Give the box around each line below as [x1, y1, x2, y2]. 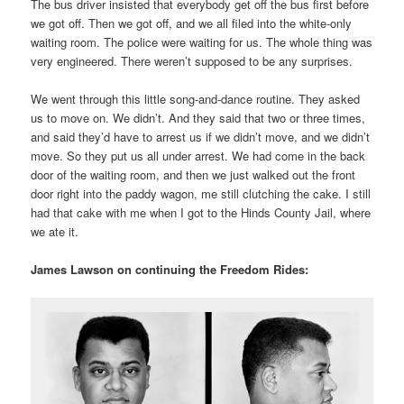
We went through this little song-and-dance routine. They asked [31, 90, 361, 108]
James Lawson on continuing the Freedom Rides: [31, 261, 309, 279]
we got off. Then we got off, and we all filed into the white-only [31, 14, 353, 32]
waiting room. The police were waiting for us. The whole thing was [31, 32, 373, 50]
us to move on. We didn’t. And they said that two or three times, [31, 109, 366, 127]
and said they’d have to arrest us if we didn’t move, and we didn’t [31, 128, 371, 146]
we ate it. [31, 223, 79, 241]
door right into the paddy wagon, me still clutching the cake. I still [31, 185, 372, 203]
